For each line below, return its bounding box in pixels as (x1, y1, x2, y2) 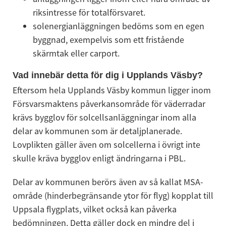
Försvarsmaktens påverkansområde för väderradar (12, 98, 205, 109)
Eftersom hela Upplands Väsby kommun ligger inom (12, 84, 211, 96)
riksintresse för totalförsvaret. (32, 7, 145, 18)
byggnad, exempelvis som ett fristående (32, 34, 184, 45)
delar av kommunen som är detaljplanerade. (12, 125, 182, 137)
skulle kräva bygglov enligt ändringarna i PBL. (12, 152, 186, 164)
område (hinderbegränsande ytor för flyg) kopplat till (12, 190, 213, 201)
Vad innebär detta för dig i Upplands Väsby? (12, 70, 203, 80)
